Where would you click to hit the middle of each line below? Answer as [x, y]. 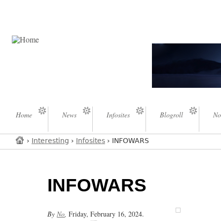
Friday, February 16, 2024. [107, 214]
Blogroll [171, 115]
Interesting [50, 141]
